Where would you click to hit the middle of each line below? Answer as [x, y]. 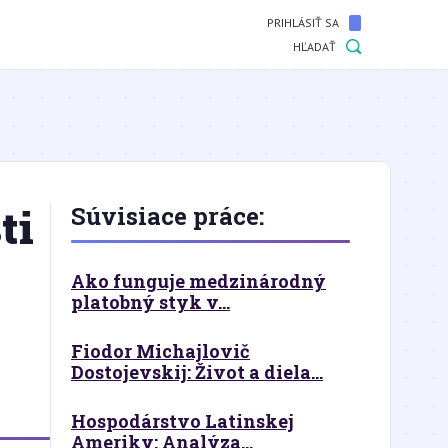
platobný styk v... [150, 302]
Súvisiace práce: [167, 216]
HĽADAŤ [314, 46]
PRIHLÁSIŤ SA [303, 22]
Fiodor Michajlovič [160, 351]
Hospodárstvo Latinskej [182, 421]
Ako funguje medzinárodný [198, 281]
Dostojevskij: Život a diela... [197, 372]
